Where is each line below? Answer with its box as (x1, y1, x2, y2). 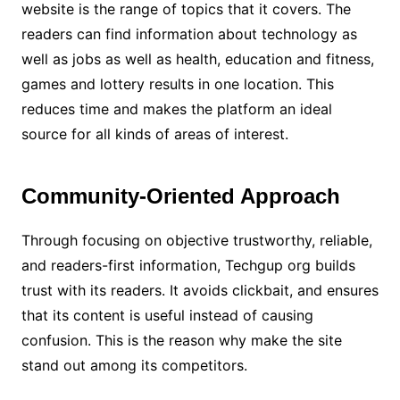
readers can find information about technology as (21, 25, 357, 43)
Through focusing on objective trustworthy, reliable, (21, 231, 372, 249)
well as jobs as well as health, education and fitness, (21, 50, 374, 68)
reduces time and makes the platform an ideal (21, 100, 332, 118)
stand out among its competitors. (21, 356, 247, 374)
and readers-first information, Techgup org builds (21, 256, 355, 274)
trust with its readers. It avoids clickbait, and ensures (21, 281, 379, 299)
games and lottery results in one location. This (21, 75, 334, 93)
